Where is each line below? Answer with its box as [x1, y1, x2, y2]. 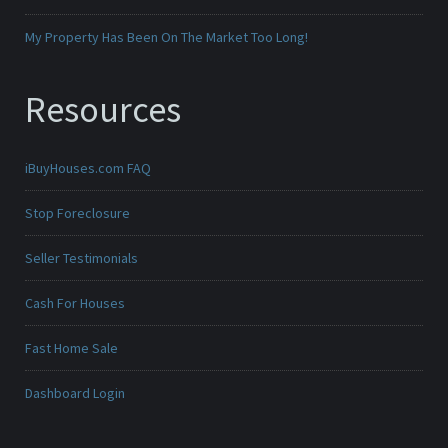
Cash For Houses [25, 294, 125, 313]
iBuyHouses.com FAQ [25, 159, 151, 178]
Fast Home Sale [25, 339, 118, 358]
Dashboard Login [25, 384, 125, 403]
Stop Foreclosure [25, 204, 130, 223]
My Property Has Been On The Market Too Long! [25, 28, 308, 47]
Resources [25, 87, 181, 133]
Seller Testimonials [25, 249, 138, 268]
